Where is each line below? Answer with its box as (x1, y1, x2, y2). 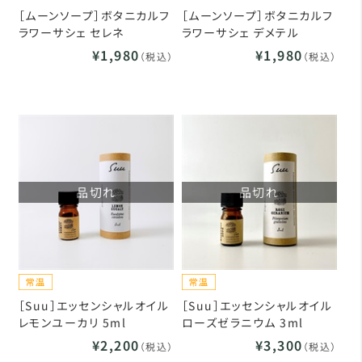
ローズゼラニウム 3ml (181, 314, 304, 330)
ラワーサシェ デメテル (181, 23, 300, 40)
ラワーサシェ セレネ (18, 23, 124, 40)
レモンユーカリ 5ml (18, 314, 127, 330)
